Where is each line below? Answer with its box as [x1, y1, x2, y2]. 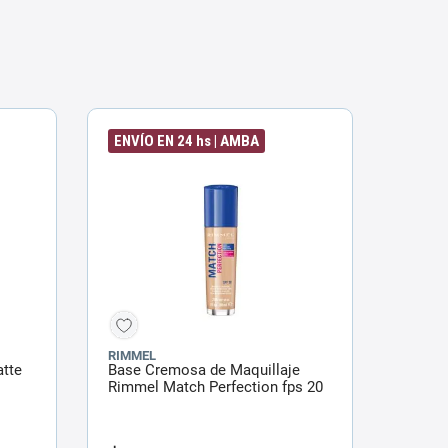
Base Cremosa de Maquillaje [108, 360, 300, 379]
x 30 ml [108, 394, 156, 413]
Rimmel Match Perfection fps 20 [108, 377, 323, 396]
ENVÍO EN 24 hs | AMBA [114, 131, 259, 150]
